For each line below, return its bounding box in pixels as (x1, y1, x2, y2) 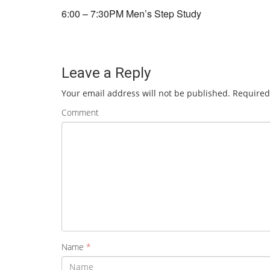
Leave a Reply (61, 64, 151, 81)
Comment (61, 106, 99, 118)
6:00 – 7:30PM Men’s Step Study (61, 7, 201, 20)
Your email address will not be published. (61, 87, 230, 99)
